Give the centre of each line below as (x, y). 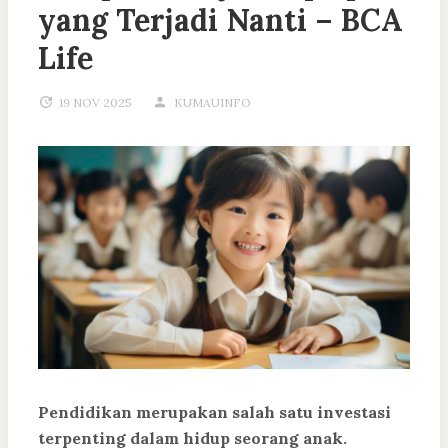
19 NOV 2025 (95, 102)
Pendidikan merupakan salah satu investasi (214, 412)
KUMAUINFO (212, 102)
